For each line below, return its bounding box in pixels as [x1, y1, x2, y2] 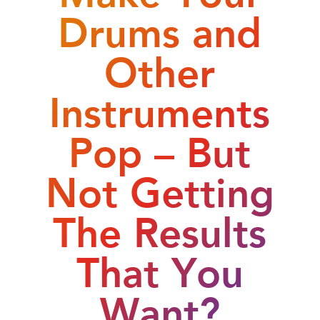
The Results [53, 217, 267, 239]
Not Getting [45, 177, 274, 199]
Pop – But [69, 137, 251, 159]
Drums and [58, 17, 262, 39]
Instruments [49, 97, 271, 119]
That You [76, 257, 244, 279]
